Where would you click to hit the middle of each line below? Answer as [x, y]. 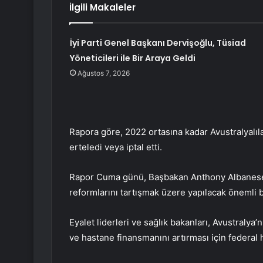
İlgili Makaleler [102, 8]
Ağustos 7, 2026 [103, 73]
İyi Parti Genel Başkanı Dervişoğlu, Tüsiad [158, 43]
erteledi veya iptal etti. [116, 147]
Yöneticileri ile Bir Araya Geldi [132, 58]
